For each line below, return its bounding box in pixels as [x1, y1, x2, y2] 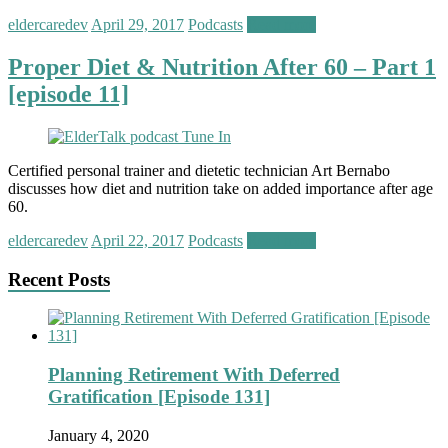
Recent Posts [8, 268, 110, 290]
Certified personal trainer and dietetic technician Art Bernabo [8, 161, 390, 179]
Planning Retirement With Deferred [48, 364, 340, 386]
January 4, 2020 [48, 426, 149, 444]
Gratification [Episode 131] [48, 386, 270, 408]
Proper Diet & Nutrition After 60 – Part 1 [8, 54, 436, 81]
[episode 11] [8, 81, 129, 108]
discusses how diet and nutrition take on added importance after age [8, 179, 433, 197]
